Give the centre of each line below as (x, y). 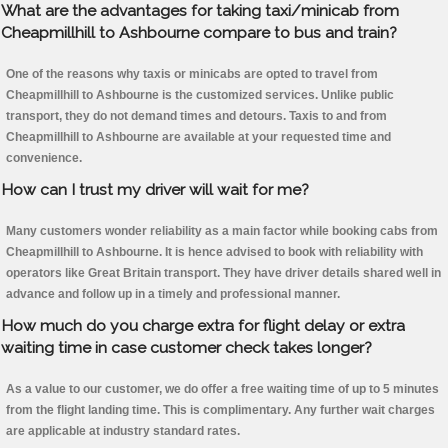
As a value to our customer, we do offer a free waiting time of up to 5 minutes (222, 389)
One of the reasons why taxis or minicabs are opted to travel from (192, 74)
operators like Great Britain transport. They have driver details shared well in (223, 273)
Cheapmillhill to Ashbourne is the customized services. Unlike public (200, 95)
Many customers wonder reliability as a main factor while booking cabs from (222, 231)
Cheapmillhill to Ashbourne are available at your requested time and (198, 137)
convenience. (44, 158)
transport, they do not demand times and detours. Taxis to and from (196, 116)
